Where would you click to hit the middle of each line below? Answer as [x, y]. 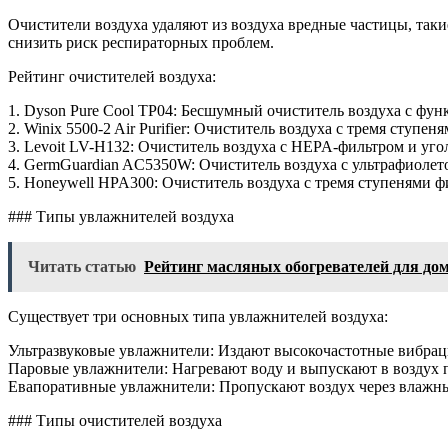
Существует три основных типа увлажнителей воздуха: [198, 316]
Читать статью [82, 266]
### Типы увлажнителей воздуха [121, 216]
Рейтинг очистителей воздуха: [112, 76]
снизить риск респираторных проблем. [141, 42]
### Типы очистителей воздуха [115, 420]
